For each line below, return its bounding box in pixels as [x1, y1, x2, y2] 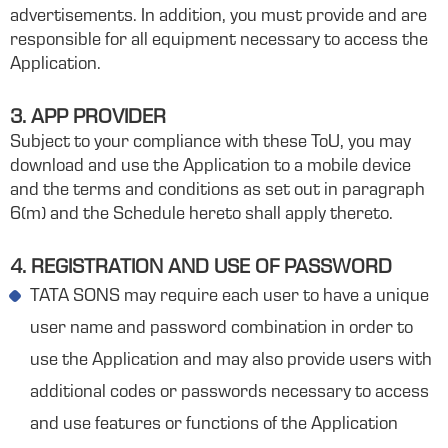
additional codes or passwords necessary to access [30, 384, 429, 402]
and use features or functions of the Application [30, 416, 398, 434]
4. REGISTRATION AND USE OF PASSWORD [10, 259, 392, 279]
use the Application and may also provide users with [30, 352, 432, 370]
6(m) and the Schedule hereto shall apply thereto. [10, 206, 393, 224]
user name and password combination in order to [30, 320, 413, 338]
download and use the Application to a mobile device [10, 158, 411, 176]
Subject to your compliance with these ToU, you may [10, 134, 411, 152]
